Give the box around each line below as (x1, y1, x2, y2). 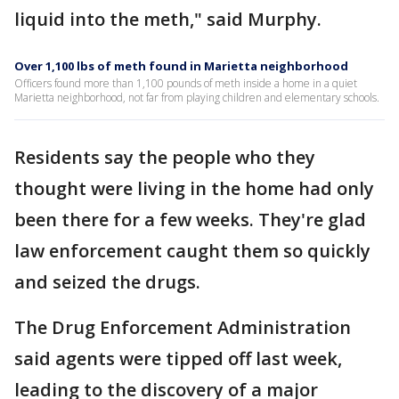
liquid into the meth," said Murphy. (14, 7, 330, 31)
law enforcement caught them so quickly (14, 239, 370, 263)
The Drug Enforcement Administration (14, 315, 351, 339)
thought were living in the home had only (14, 176, 374, 200)
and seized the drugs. (14, 270, 209, 294)
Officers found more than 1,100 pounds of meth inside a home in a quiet (14, 76, 357, 91)
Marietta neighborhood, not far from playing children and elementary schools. (14, 90, 379, 105)
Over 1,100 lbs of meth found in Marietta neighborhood (14, 58, 348, 74)
